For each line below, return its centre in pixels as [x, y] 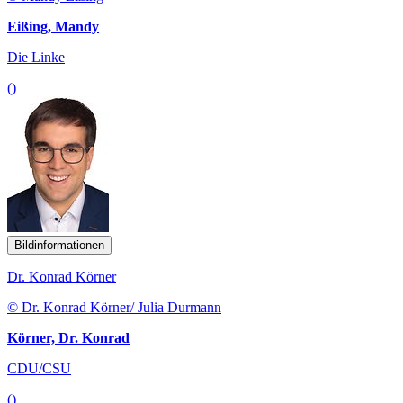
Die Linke [36, 57]
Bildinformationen [59, 245]
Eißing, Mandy [53, 26]
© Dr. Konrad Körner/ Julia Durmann [114, 307]
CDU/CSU [39, 368]
